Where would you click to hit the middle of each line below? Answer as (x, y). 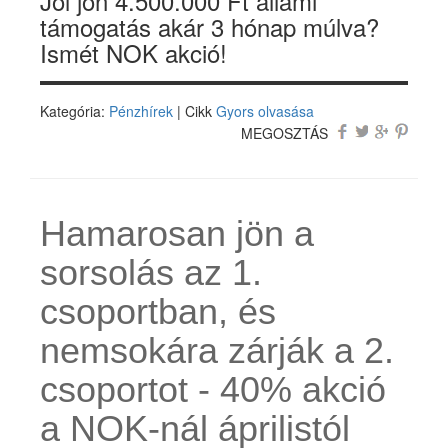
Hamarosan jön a (177, 234)
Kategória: (74, 111)
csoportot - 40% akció (213, 390)
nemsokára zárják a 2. (217, 351)
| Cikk (194, 111)
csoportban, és (158, 312)
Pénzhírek (141, 111)
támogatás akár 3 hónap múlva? (209, 27)
